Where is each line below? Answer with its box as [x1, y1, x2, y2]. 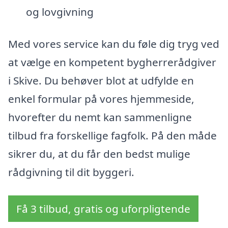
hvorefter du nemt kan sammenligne [8, 110, 192, 125]
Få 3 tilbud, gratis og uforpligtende [16, 202, 190, 216]
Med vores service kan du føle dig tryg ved [8, 37, 219, 51]
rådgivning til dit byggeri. [8, 165, 134, 180]
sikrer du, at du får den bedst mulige [8, 147, 190, 161]
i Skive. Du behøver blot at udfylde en [8, 73, 194, 88]
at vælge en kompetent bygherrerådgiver [8, 55, 216, 70]
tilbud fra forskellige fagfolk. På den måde [8, 128, 217, 143]
